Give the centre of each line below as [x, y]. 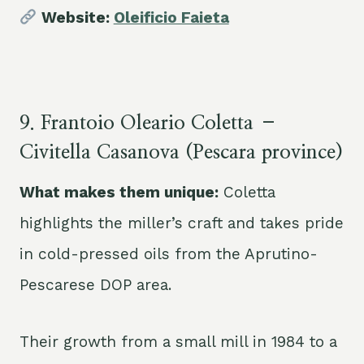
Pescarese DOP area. [95, 285]
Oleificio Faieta [171, 18]
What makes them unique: [119, 193]
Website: [75, 18]
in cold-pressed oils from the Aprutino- [169, 254]
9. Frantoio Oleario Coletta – [149, 124]
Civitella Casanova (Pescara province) [181, 153]
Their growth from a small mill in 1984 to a [178, 342]
